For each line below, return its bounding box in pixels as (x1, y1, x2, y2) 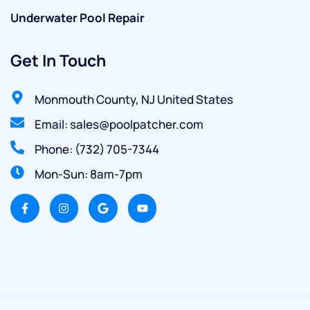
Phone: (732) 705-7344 (35, 141, 159, 158)
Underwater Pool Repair (10, 10, 145, 26)
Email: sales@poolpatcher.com (35, 116, 203, 133)
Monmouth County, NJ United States (35, 91, 233, 108)
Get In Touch (10, 49, 106, 72)
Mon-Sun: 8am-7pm (35, 166, 143, 183)
